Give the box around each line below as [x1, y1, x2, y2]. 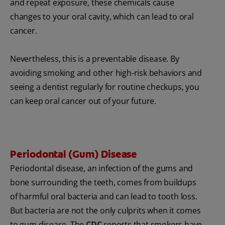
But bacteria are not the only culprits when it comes [10, 205, 201, 216]
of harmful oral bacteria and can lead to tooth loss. [10, 191, 197, 202]
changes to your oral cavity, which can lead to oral [10, 11, 194, 23]
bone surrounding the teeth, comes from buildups [10, 177, 196, 188]
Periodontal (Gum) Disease [10, 148, 137, 161]
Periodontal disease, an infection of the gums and [10, 163, 193, 174]
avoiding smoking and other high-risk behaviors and [10, 67, 202, 79]
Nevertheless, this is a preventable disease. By [10, 53, 179, 65]
